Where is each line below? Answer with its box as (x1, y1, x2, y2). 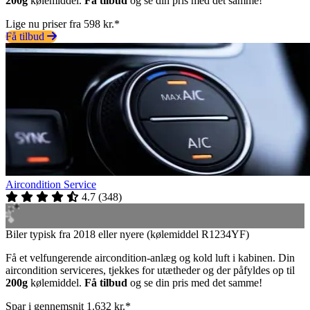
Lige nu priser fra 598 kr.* (6, 17, 120, 30)
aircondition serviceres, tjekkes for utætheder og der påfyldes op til (6, 264, 295, 276)
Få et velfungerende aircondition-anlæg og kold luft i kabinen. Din (6, 251, 295, 264)
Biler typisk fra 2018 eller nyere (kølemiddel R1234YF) (6, 228, 249, 240)
